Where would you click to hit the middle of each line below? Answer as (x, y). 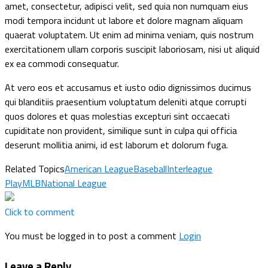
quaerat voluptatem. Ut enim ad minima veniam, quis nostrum (129, 35)
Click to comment (40, 212)
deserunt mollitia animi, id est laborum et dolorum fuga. (116, 145)
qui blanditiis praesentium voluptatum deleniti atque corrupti (126, 102)
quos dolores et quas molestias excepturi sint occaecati (117, 116)
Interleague (190, 169)
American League (99, 169)
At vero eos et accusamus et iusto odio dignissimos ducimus (128, 88)
